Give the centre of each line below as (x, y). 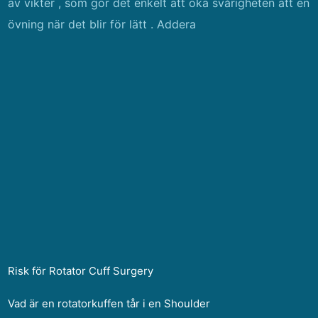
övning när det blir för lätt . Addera (102, 24)
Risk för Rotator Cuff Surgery (81, 271)
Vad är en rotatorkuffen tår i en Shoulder (109, 303)
